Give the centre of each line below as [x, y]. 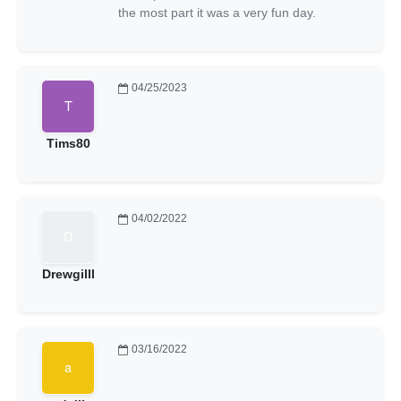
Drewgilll [68, 273]
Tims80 [68, 143]
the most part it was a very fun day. [217, 12]
